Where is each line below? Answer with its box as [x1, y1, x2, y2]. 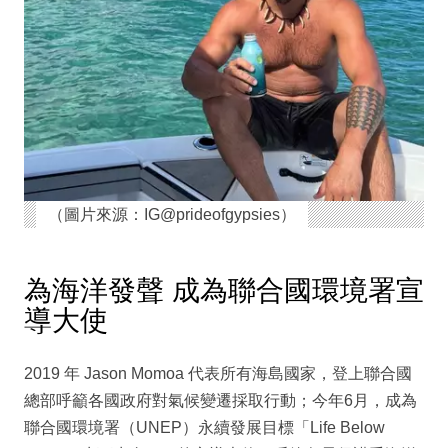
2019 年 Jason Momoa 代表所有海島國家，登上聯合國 [24, 364, 412, 382]
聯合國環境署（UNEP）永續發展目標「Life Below [24, 418, 385, 436]
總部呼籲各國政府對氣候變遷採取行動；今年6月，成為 [24, 391, 417, 409]
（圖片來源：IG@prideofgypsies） [47, 205, 296, 223]
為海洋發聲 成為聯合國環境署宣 [24, 274, 424, 306]
